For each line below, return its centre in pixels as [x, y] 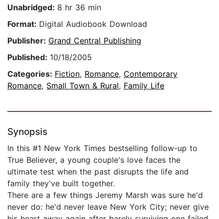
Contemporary [151, 74]
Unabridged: [32, 8]
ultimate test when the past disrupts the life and [98, 172]
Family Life [144, 86]
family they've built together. [61, 184]
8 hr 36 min [79, 8]
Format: [23, 24]
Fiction [67, 74]
